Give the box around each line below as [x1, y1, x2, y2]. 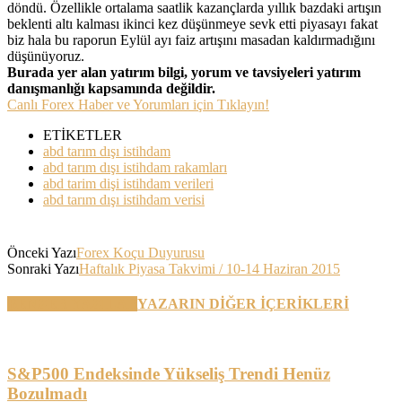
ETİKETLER [43, 127, 122, 143]
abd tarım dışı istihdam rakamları [43, 159, 227, 175]
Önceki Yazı [7, 244, 76, 260]
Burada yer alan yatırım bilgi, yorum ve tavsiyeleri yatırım [7, 64, 361, 80]
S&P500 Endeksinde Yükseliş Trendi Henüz [7, 363, 330, 383]
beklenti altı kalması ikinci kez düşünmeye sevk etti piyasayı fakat [7, 15, 378, 31]
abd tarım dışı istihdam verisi [43, 191, 205, 207]
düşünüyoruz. [7, 48, 84, 64]
